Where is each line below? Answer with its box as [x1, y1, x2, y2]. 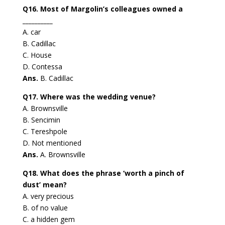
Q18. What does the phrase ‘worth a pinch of [22, 168, 184, 178]
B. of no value [22, 203, 68, 213]
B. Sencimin [22, 115, 60, 125]
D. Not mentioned [22, 138, 81, 148]
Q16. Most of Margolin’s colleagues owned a [22, 4, 183, 14]
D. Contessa [22, 62, 62, 72]
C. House [22, 50, 52, 60]
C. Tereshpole [22, 127, 67, 137]
